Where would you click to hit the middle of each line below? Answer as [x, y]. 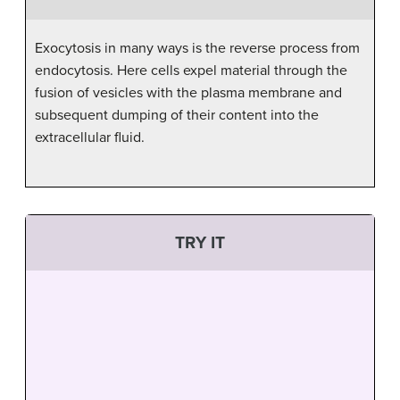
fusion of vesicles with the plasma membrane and [188, 92]
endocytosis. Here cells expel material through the [191, 70]
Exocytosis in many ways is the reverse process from [197, 48]
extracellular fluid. [90, 137]
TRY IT [200, 242]
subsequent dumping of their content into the [177, 115]
